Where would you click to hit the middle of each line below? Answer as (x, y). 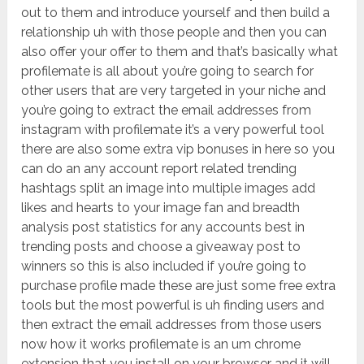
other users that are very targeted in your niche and (174, 91)
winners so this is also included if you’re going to (164, 266)
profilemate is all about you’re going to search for (168, 71)
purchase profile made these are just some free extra (179, 286)
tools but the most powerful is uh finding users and (173, 305)
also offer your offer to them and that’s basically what (180, 52)
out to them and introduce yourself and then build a (176, 13)
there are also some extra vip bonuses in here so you (178, 149)
